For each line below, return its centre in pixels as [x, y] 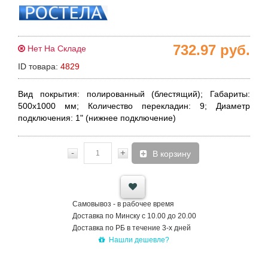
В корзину [176, 154]
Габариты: [230, 94]
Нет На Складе [56, 48]
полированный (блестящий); [144, 94]
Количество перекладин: [139, 106]
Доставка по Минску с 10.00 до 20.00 [134, 216]
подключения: [45, 118]
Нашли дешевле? [139, 240]
